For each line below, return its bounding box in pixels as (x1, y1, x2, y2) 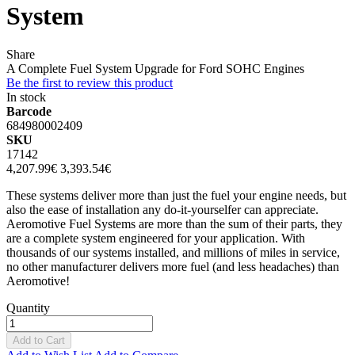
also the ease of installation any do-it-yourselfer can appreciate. (6, 203, 319, 217)
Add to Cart (13, 334, 65, 347)
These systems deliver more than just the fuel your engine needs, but (6, 189, 346, 203)
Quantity (6, 301, 50, 315)
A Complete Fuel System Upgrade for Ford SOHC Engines (6, 62, 304, 76)
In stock (6, 90, 46, 105)
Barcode (6, 105, 52, 119)
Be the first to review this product (6, 76, 173, 90)
